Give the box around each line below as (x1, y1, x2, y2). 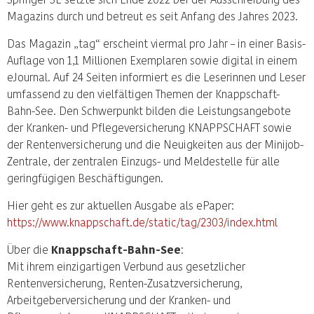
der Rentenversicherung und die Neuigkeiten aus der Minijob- (7, 137, 303, 151)
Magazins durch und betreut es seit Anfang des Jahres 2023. (7, 9, 298, 22)
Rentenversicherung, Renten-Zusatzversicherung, (7, 276, 243, 289)
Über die (7, 243, 51, 256)
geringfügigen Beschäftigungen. (7, 171, 163, 184)
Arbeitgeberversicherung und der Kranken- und (7, 293, 231, 306)
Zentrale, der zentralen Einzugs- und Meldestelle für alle (7, 154, 280, 168)
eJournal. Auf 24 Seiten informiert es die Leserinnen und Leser (7, 70, 306, 83)
